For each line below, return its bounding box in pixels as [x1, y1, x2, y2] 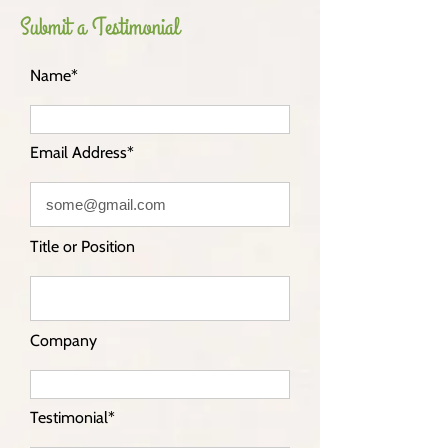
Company [30, 331, 97, 350]
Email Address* [30, 143, 134, 162]
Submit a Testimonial [20, 10, 180, 44]
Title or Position [30, 237, 135, 256]
